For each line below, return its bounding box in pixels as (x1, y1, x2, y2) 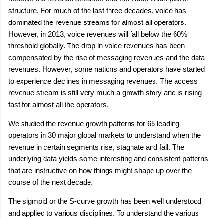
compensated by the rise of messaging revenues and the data (8, 53, 205, 62)
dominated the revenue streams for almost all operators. (8, 18, 186, 26)
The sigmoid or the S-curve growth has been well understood (8, 197, 201, 205)
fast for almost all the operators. (8, 100, 109, 109)
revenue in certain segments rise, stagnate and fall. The (8, 143, 184, 151)
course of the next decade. (8, 178, 93, 186)
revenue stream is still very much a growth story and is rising (8, 88, 202, 97)
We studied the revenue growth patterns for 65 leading (8, 119, 179, 128)
